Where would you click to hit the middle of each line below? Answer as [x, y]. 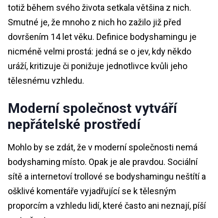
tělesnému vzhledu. [46, 80]
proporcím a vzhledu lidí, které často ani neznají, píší [107, 205]
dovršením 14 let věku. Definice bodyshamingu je [102, 36]
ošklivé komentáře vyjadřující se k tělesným [92, 191]
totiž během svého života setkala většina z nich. [100, 7]
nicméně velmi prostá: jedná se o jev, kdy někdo [100, 51]
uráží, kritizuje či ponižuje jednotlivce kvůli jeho [98, 66]
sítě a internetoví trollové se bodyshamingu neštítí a [107, 176]
